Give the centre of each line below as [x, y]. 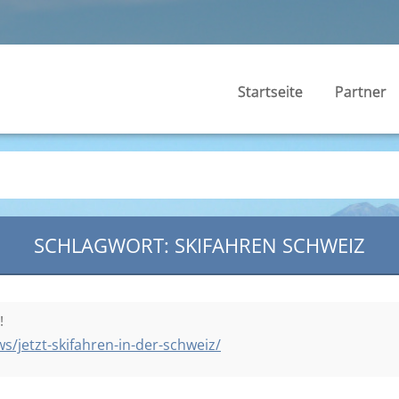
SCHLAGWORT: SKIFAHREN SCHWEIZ [199, 245]
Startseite [270, 92]
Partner [361, 92]
